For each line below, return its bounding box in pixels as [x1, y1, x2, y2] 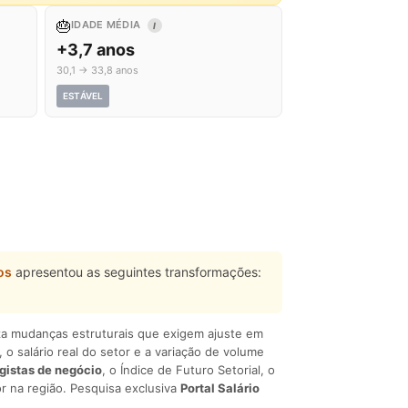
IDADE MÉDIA [71, 18, 144, 31]
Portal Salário [180, 381, 260, 395]
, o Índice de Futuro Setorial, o [102, 362, 275, 377]
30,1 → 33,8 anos [56, 64, 138, 76]
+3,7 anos [56, 40, 135, 59]
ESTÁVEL [63, 90, 104, 101]
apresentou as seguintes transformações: [12, 264, 261, 280]
